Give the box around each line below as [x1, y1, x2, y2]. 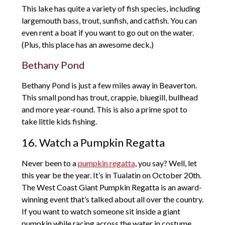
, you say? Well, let [135, 158, 197, 168]
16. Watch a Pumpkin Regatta [21, 136, 165, 150]
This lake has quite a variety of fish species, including [21, 4, 200, 14]
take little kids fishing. [21, 117, 97, 127]
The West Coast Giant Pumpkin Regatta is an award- [21, 182, 202, 192]
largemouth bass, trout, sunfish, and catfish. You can [21, 16, 197, 26]
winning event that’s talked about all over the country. [21, 194, 203, 204]
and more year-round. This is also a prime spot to [21, 104, 187, 115]
